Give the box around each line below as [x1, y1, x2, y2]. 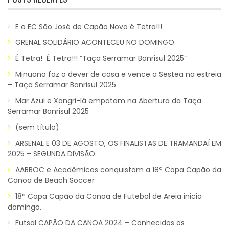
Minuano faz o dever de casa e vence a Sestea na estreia [15, 69, 221, 79]
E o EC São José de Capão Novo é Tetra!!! [15, 21, 162, 32]
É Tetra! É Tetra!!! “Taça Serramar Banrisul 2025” [15, 53, 187, 63]
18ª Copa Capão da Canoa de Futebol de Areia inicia [15, 191, 202, 201]
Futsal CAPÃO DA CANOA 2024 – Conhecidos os [15, 218, 185, 228]
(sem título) [15, 122, 59, 132]
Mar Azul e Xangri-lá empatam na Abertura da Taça [15, 96, 201, 106]
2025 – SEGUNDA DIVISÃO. [8, 149, 97, 159]
